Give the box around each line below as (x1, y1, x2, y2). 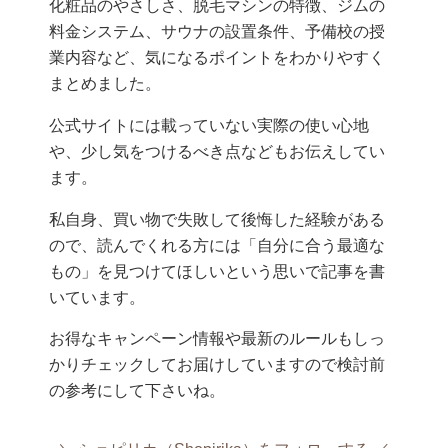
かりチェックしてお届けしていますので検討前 (49, 356, 386, 374)
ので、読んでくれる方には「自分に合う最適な (49, 236, 386, 254)
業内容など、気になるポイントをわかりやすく (49, 49, 386, 67)
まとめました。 (49, 75, 162, 93)
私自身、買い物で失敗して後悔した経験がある (49, 210, 386, 228)
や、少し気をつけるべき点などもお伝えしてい (49, 142, 386, 160)
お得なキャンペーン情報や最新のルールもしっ (49, 330, 386, 348)
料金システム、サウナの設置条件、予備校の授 (49, 23, 386, 41)
